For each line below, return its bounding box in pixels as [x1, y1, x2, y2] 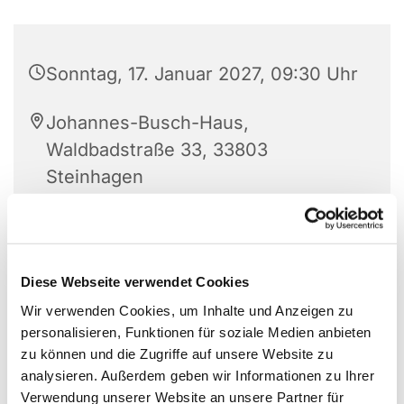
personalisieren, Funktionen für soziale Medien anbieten [21, 324, 372, 340]
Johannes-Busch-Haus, [46, 112, 249, 134]
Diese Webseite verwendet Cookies [21, 273, 249, 289]
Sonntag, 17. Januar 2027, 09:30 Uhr [46, 63, 358, 86]
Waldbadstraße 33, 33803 [46, 139, 268, 161]
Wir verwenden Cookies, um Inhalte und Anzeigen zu [21, 302, 353, 318]
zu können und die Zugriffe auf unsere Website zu [21, 345, 333, 362]
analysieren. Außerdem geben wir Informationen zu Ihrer [21, 367, 374, 383]
